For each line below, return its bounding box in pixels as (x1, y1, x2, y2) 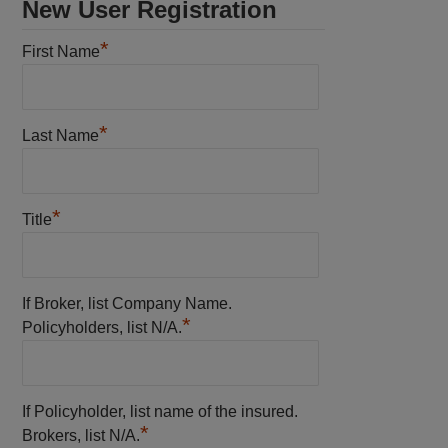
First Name (22, 42, 101, 60)
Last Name (22, 126, 100, 144)
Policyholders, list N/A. (22, 318, 183, 336)
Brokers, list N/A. (22, 426, 141, 444)
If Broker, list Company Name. (22, 294, 233, 312)
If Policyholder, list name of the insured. (22, 402, 299, 420)
